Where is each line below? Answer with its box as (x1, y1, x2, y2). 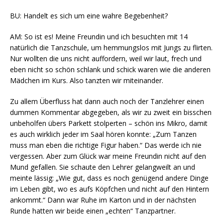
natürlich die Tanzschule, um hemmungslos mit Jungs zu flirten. (10, 43, 213, 52)
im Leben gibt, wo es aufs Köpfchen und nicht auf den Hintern (10, 184, 209, 194)
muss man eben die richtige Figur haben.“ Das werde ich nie (10, 140, 202, 150)
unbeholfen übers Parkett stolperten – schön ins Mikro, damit (10, 118, 208, 128)
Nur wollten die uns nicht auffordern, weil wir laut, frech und (10, 54, 202, 63)
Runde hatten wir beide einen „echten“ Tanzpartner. (10, 206, 176, 216)
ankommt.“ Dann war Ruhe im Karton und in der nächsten (10, 195, 196, 205)
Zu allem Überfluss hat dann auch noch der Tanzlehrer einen (10, 97, 204, 106)
